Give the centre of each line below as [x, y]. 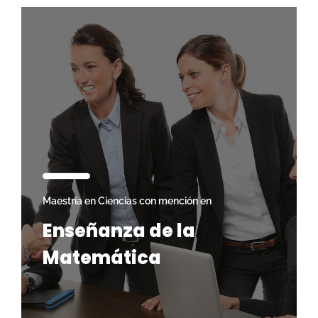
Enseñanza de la [119, 230]
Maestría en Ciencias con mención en [127, 201]
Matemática [102, 257]
